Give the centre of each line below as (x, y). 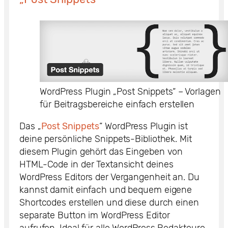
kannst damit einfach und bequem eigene (106, 190)
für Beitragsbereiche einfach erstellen (117, 105)
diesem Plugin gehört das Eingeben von (101, 152)
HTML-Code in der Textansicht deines (96, 165)
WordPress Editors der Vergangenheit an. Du (109, 177)
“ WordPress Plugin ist (144, 126)
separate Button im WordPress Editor (95, 216)
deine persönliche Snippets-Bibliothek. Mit (106, 139)
